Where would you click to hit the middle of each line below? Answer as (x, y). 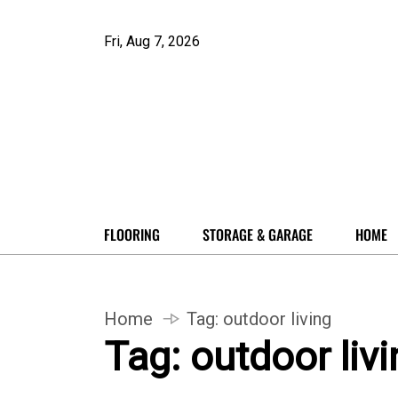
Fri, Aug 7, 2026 (152, 41)
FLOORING (132, 235)
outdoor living (277, 319)
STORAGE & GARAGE (258, 235)
